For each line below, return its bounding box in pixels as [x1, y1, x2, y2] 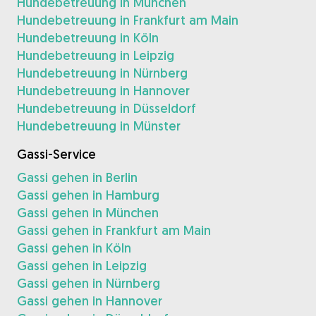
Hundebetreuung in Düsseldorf [17, 100, 196, 116]
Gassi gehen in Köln [17, 240, 131, 256]
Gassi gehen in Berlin [17, 169, 138, 186]
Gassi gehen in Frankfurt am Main [17, 222, 211, 238]
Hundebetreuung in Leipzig [17, 47, 174, 63]
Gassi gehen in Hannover [17, 293, 162, 309]
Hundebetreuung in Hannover [17, 83, 190, 99]
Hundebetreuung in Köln [17, 30, 159, 46]
